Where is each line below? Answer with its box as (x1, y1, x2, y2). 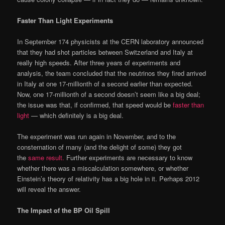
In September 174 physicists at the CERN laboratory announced (17, 36, 204, 46)
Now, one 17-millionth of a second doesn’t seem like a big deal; (17, 89, 201, 99)
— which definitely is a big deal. (29, 110, 124, 120)
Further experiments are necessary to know (64, 152, 193, 162)
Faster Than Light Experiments (17, 15, 114, 25)
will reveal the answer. (17, 184, 81, 194)
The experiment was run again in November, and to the (17, 131, 176, 141)
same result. (28, 152, 65, 162)
